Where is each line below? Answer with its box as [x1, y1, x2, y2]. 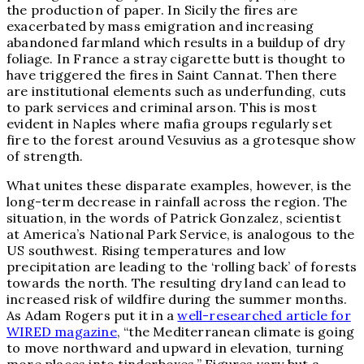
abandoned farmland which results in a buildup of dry [6, 34, 345, 51]
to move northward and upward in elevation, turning [6, 340, 344, 357]
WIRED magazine [6, 323, 117, 340]
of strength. [6, 148, 87, 165]
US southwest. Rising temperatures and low [6, 242, 287, 259]
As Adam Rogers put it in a [6, 307, 178, 324]
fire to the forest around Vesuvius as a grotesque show [6, 132, 356, 149]
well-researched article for [177, 307, 351, 324]
